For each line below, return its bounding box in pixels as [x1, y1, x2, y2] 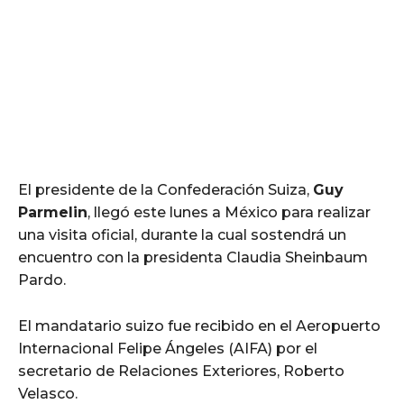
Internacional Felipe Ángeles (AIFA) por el [18, 340, 317, 358]
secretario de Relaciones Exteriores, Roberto [18, 363, 344, 381]
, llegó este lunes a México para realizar [87, 204, 371, 222]
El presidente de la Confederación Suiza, [18, 181, 313, 199]
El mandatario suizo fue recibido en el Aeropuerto [18, 317, 381, 335]
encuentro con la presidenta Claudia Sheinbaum [18, 249, 368, 267]
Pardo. [18, 271, 66, 289]
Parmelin [18, 204, 87, 222]
